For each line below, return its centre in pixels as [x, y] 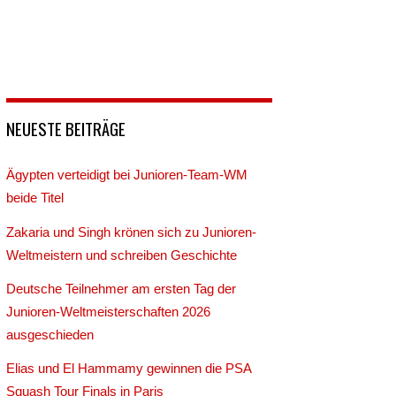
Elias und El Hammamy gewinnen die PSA [129, 368]
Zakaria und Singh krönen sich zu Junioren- [132, 232]
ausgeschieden [50, 334]
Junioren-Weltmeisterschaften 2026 [109, 311]
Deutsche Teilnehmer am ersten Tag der [122, 288]
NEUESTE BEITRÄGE [66, 129]
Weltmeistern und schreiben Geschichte [122, 255]
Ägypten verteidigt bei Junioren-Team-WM [127, 175]
